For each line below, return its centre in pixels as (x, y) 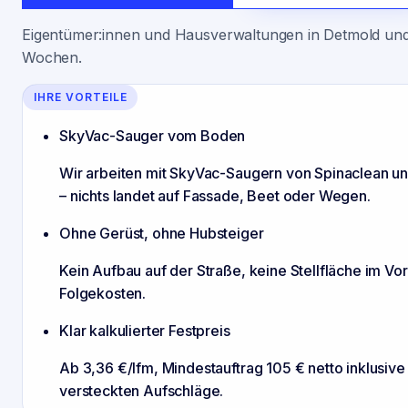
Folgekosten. (103, 294)
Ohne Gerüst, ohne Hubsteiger (162, 234)
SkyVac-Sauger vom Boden (153, 136)
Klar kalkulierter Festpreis (145, 331)
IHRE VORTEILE (81, 97)
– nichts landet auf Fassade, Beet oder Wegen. (215, 196)
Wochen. (52, 57)
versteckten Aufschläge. (142, 391)
